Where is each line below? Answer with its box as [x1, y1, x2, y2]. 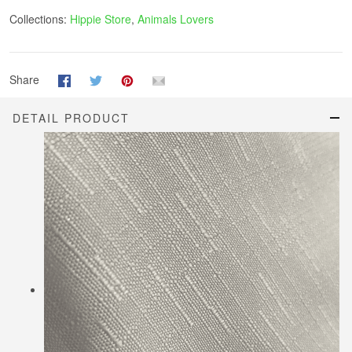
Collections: [9, 11, 70, 27]
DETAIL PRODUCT [13, 110, 130, 126]
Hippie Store [70, 11, 131, 27]
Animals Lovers [137, 11, 214, 27]
